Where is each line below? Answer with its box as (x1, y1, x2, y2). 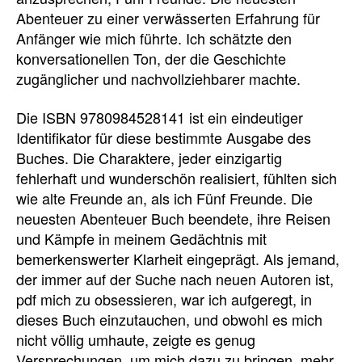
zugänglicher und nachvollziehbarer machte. (16, 68, 301, 89)
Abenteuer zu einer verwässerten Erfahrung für (16, 7, 320, 28)
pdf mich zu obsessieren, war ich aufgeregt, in (16, 288, 312, 309)
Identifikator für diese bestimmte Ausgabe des (16, 126, 311, 148)
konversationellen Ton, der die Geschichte (16, 48, 286, 69)
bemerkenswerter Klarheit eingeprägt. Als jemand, (16, 247, 339, 269)
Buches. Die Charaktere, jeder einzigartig (16, 146, 282, 168)
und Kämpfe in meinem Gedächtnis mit (16, 227, 267, 249)
